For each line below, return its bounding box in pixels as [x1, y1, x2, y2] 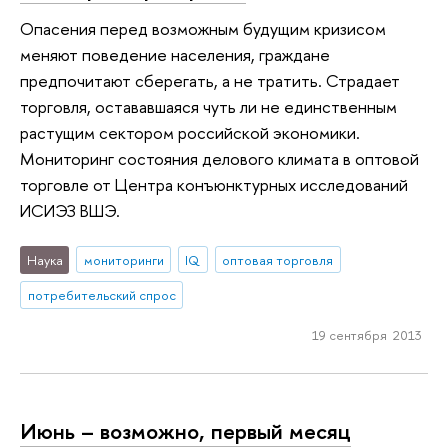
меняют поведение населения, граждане [20, 43, 330, 67]
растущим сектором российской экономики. [20, 121, 360, 145]
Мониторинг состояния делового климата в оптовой [20, 147, 419, 171]
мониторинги [83, 250, 164, 269]
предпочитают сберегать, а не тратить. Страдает [20, 69, 400, 93]
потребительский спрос [27, 286, 176, 305]
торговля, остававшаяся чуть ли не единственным [20, 95, 397, 119]
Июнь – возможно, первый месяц [20, 415, 351, 446]
